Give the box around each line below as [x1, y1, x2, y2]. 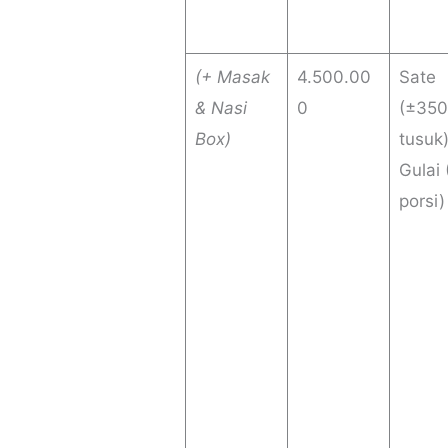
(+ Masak [194, 67, 270, 88]
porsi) [398, 191, 445, 212]
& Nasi [194, 98, 247, 119]
